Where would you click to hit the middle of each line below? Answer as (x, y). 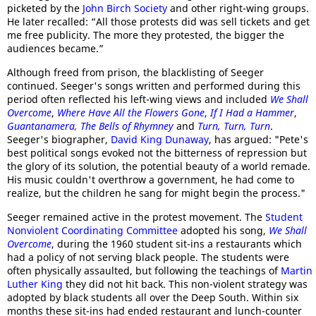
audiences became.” (55, 48)
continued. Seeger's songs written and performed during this (154, 86)
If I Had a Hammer (252, 113)
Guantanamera (41, 126)
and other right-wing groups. (238, 8)
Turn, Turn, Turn (234, 126)
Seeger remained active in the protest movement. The (136, 217)
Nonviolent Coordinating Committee (92, 230)
